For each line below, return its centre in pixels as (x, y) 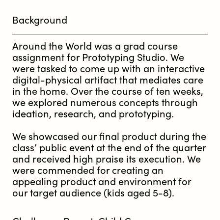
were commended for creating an (88, 171)
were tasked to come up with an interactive (109, 69)
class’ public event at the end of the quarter (109, 148)
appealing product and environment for (102, 182)
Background (40, 20)
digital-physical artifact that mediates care (108, 80)
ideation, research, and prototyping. (93, 114)
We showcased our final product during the (109, 137)
